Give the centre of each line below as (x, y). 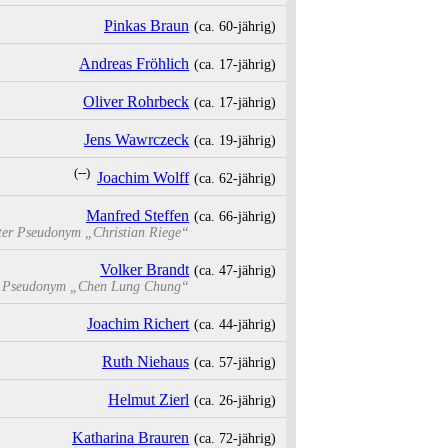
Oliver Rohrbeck (136, 102)
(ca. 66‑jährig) (235, 216)
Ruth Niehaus (145, 362)
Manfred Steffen (137, 216)
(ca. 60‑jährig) (235, 26)
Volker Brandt (144, 270)
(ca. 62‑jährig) (235, 178)
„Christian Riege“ (137, 232)
